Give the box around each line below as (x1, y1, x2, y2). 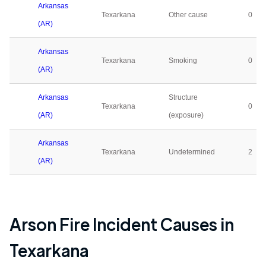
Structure (169, 93, 198, 102)
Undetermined (169, 148, 215, 156)
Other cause (169, 11, 208, 19)
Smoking (169, 56, 197, 65)
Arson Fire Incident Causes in (9, 213, 234, 235)
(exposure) (169, 111, 204, 119)
